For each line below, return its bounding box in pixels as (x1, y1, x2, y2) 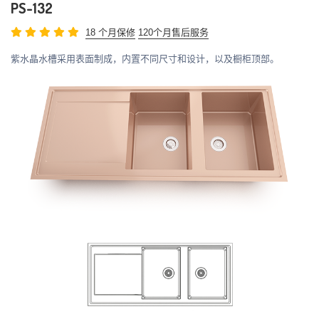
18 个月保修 (85, 27, 135, 38)
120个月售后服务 (138, 27, 209, 38)
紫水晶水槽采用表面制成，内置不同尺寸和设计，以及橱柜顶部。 (11, 53, 279, 65)
